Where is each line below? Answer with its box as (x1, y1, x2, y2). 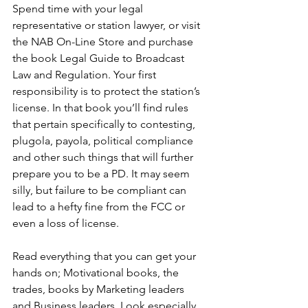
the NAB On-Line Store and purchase (12, 35, 196, 48)
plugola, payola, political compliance (12, 134, 196, 147)
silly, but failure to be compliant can (12, 184, 189, 197)
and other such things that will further (12, 151, 196, 164)
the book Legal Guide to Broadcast (12, 52, 187, 65)
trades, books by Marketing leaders (12, 283, 187, 296)
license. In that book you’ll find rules (12, 101, 191, 114)
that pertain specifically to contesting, (12, 118, 198, 131)
